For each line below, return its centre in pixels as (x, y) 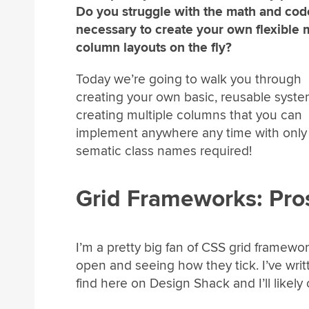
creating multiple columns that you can (189, 115)
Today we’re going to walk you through (189, 79)
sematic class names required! (164, 151)
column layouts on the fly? (154, 48)
